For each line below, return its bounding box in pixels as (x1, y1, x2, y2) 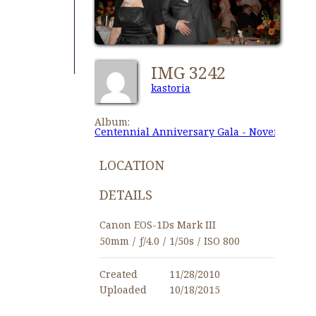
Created (99, 267, 138, 281)
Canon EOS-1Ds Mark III (99, 218, 216, 232)
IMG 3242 (150, 60, 234, 84)
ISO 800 (203, 234, 240, 248)
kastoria (150, 81, 190, 95)
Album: (94, 114, 130, 128)
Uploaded (99, 283, 147, 297)
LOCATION (99, 156, 164, 174)
